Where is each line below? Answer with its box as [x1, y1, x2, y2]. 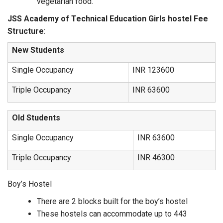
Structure [7, 26, 44, 36]
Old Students [12, 113, 60, 122]
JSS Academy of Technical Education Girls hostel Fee [7, 14, 208, 23]
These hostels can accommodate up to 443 [37, 209, 187, 219]
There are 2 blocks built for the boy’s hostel [37, 197, 188, 206]
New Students [12, 45, 64, 55]
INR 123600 [132, 65, 174, 75]
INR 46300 [137, 153, 175, 162]
